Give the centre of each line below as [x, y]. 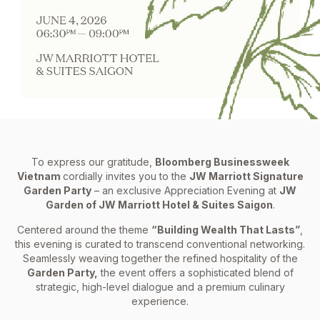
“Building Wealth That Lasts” [226, 229]
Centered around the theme [84, 229]
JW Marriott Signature [246, 176]
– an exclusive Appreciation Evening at [185, 190]
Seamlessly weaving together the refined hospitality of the [160, 258]
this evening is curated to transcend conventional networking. [160, 244]
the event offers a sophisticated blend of [195, 272]
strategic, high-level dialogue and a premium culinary [160, 286]
